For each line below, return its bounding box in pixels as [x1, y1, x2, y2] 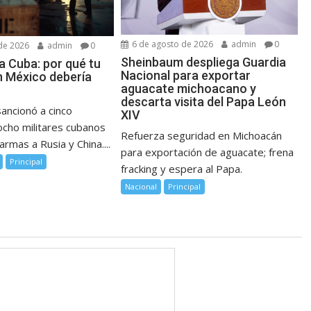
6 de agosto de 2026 [130, 38, 214, 51]
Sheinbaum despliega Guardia [121, 55, 287, 70]
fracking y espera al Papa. [121, 162, 243, 176]
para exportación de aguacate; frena [121, 145, 294, 160]
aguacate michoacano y [121, 81, 257, 96]
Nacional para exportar [121, 68, 251, 83]
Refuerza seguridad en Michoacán [121, 128, 283, 143]
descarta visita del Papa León [121, 94, 287, 110]
